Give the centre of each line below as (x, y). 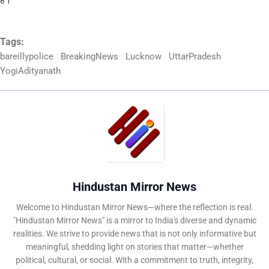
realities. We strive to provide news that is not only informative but (134, 234)
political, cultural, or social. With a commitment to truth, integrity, (134, 260)
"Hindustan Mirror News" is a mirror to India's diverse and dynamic (134, 221)
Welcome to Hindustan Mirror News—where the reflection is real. (134, 207)
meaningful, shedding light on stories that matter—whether (134, 247)
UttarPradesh (195, 57)
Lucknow (144, 57)
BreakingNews (89, 57)
